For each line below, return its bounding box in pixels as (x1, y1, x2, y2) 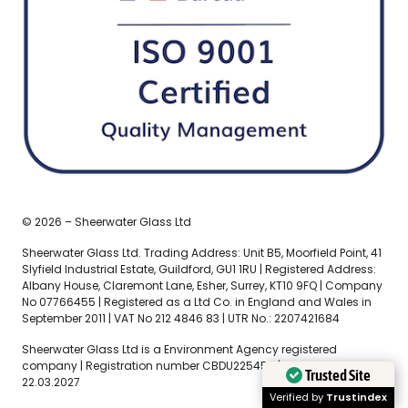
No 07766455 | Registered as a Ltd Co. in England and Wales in (22, 294, 372, 311)
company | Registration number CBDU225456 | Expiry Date (22, 358, 342, 374)
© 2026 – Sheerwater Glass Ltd (22, 214, 191, 230)
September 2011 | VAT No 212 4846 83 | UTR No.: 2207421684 (22, 311, 340, 327)
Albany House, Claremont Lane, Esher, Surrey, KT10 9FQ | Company (22, 278, 382, 294)
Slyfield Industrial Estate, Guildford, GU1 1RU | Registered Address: (22, 261, 376, 278)
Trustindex (326, 390, 387, 404)
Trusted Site (305, 365, 371, 384)
